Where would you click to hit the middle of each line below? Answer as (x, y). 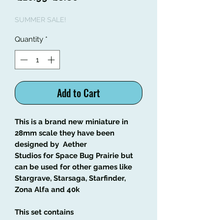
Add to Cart (79, 93)
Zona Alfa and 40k (47, 189)
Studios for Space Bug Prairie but (74, 155)
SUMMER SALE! (41, 20)
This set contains (44, 212)
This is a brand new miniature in (71, 122)
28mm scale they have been (65, 133)
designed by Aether (51, 144)
